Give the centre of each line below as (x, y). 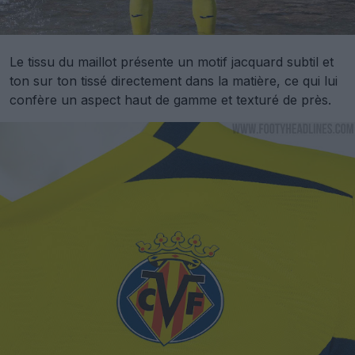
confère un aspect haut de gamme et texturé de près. (170, 100)
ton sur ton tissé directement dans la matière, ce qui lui (174, 81)
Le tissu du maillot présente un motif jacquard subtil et (172, 62)
